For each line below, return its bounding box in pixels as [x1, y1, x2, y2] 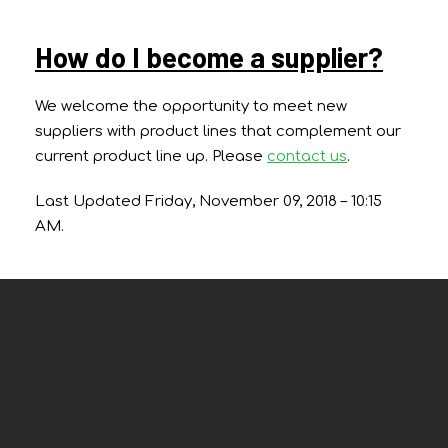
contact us [267, 147, 347, 165]
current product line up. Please [35, 147, 267, 165]
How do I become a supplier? [35, 39, 383, 74]
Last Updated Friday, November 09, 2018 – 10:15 [35, 192, 382, 210]
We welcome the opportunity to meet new [35, 97, 347, 115]
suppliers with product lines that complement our [35, 122, 401, 140]
